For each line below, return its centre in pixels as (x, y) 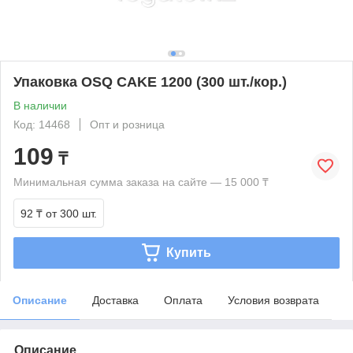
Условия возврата (273, 300)
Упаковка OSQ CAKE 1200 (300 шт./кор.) (150, 82)
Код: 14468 (42, 124)
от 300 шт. (71, 213)
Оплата (183, 300)
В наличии (40, 105)
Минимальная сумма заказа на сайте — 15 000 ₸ (141, 182)
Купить (188, 252)
